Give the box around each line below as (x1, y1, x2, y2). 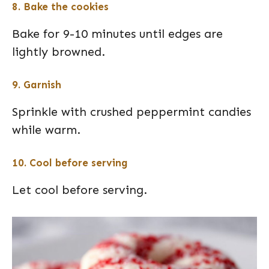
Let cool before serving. (12, 183, 147, 197)
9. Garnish (12, 79, 61, 91)
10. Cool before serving (12, 157, 128, 169)
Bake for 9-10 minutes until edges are (12, 26, 223, 41)
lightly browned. (12, 44, 105, 59)
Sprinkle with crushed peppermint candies (12, 104, 251, 119)
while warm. (12, 122, 80, 137)
